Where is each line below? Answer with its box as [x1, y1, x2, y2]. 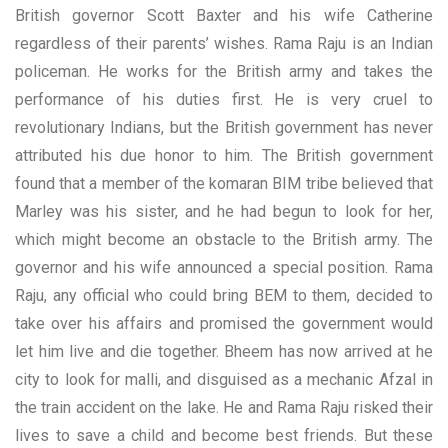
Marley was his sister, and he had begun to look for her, [15, 201, 433, 221]
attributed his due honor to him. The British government [15, 145, 433, 165]
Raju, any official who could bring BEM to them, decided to [15, 285, 433, 305]
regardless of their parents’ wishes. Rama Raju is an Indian [15, 33, 433, 53]
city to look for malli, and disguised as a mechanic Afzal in [15, 369, 433, 389]
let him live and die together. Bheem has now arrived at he [15, 341, 433, 361]
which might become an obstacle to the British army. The [15, 229, 433, 249]
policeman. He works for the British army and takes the [15, 61, 433, 81]
